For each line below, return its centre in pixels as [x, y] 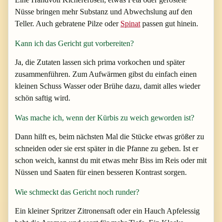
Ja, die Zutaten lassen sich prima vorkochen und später [100, 62]
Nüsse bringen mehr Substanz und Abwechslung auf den [104, 11]
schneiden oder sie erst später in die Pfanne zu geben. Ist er [107, 148]
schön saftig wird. [43, 98]
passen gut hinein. [169, 23]
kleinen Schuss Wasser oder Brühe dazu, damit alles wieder [108, 86]
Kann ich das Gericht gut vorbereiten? [74, 43]
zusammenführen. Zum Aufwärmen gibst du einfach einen [106, 74]
